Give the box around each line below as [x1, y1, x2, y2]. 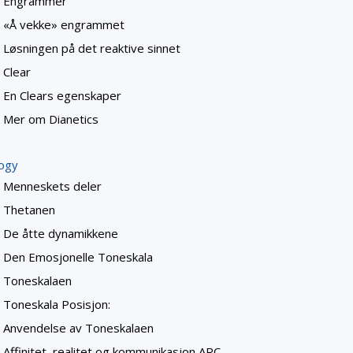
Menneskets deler [3, 178, 102, 195]
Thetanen [3, 202, 55, 218]
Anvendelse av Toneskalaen [3, 320, 154, 336]
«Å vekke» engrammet [3, 17, 124, 33]
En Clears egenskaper [3, 87, 121, 104]
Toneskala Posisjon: [3, 296, 110, 313]
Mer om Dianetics [3, 111, 98, 128]
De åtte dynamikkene [3, 225, 118, 242]
